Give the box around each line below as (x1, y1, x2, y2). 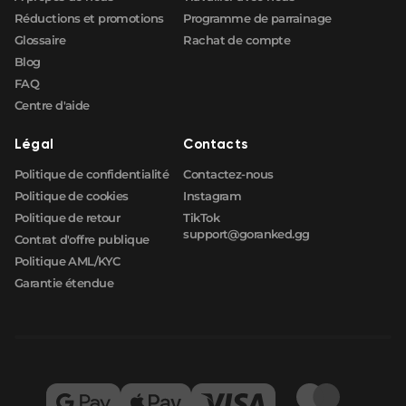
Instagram (183, 188, 242, 203)
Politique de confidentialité (14, 166, 169, 181)
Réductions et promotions (14, 10, 164, 25)
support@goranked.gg (183, 226, 310, 241)
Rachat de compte (183, 32, 291, 47)
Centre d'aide (14, 97, 90, 112)
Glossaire (14, 32, 65, 47)
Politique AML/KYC (14, 253, 121, 268)
